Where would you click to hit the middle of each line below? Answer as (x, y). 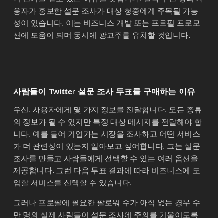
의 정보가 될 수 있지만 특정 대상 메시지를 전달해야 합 (108, 122)
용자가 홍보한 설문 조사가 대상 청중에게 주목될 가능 (106, 11)
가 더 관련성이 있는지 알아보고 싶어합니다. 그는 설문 (107, 146)
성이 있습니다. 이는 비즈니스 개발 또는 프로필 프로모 (107, 23)
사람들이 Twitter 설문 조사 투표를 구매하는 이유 (104, 91)
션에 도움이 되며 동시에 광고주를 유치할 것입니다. (102, 35)
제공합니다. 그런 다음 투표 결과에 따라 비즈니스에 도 (107, 170)
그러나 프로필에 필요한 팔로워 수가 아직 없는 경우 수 (107, 202)
